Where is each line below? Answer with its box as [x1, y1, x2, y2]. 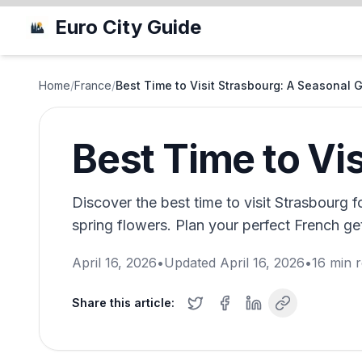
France [74, 78, 112, 92]
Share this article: [72, 296, 175, 309]
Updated [164, 255, 220, 271]
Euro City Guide [55, 15, 201, 39]
